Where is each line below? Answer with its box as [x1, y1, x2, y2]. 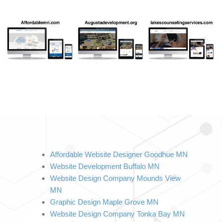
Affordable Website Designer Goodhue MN [50, 151, 188, 159]
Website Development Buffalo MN [50, 163, 160, 171]
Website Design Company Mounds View [50, 174, 181, 183]
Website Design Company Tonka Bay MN [50, 210, 185, 219]
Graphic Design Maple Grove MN [50, 198, 159, 207]
